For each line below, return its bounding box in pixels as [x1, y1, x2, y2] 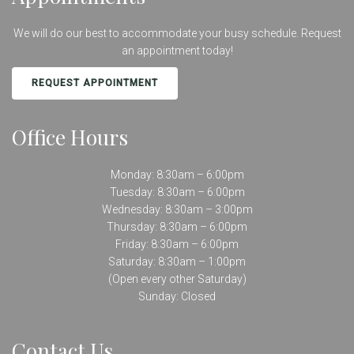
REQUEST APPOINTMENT [32, 77, 158, 89]
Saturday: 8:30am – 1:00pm [108, 255, 246, 269]
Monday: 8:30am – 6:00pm [110, 168, 244, 182]
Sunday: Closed [138, 290, 216, 303]
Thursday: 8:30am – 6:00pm [107, 220, 247, 234]
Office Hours [12, 123, 128, 152]
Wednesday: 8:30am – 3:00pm [101, 203, 253, 217]
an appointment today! [121, 44, 233, 58]
